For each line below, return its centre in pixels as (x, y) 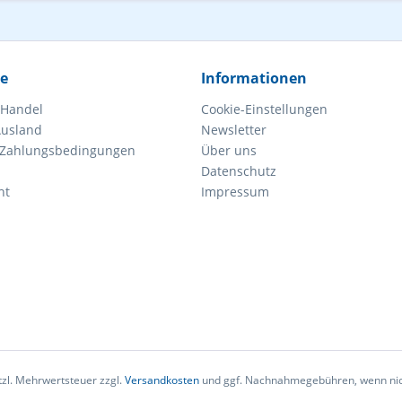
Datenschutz (239, 171)
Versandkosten (162, 380)
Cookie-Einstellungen (264, 109)
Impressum (235, 192)
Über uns (229, 150)
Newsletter (234, 130)
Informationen (254, 78)
